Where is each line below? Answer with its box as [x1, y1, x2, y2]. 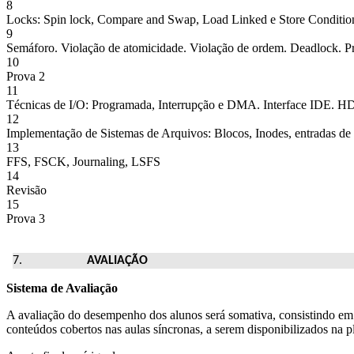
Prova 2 [6, 69, 45, 83]
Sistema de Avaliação [6, 281, 118, 295]
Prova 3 [6, 211, 45, 225]
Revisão [6, 183, 47, 197]
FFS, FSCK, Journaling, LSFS [6, 154, 160, 168]
